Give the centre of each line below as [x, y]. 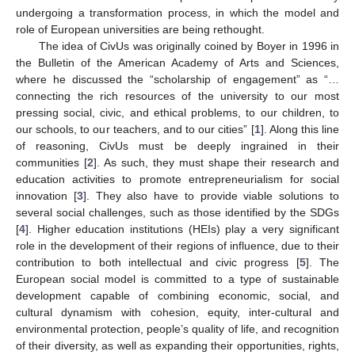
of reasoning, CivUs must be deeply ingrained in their [177, 145]
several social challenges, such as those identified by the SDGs [177, 212]
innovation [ [46, 195]
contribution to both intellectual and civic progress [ [158, 262]
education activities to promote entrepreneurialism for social [177, 179]
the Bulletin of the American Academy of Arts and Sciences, [177, 62]
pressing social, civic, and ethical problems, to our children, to [177, 112]
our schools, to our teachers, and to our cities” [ [135, 129]
